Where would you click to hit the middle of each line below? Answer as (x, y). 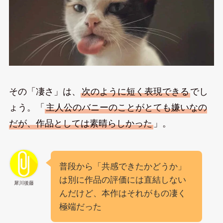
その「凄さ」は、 (45, 91)
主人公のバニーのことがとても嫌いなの (126, 107)
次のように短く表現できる (135, 91)
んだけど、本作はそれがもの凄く (122, 193)
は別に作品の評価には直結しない (122, 180)
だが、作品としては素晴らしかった (80, 123)
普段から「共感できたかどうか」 (122, 166)
